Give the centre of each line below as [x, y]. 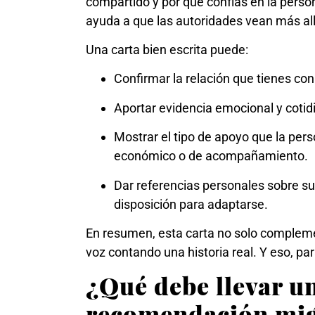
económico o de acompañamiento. [211, 156]
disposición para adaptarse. [191, 204]
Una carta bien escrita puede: [167, 50]
